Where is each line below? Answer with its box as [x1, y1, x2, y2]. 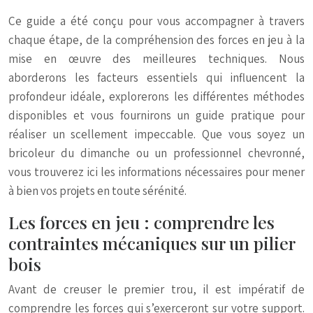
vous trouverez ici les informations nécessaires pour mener [8, 164, 305, 180]
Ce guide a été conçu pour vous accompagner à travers [8, 13, 305, 29]
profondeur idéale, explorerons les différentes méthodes [8, 89, 305, 104]
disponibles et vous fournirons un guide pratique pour [8, 108, 305, 123]
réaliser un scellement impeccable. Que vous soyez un [8, 126, 305, 142]
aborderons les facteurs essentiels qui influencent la [8, 70, 305, 85]
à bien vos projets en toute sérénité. [8, 183, 187, 198]
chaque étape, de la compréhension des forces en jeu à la [8, 32, 305, 48]
